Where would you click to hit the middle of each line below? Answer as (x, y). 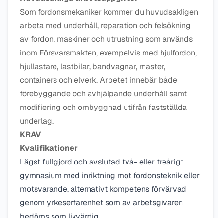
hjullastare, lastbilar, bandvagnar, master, (93, 66)
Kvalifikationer (49, 148)
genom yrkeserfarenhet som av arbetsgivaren (101, 203)
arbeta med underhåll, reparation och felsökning (105, 26)
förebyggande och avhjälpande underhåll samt (103, 94)
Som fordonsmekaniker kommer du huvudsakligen (109, 12)
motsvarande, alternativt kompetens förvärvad (103, 189)
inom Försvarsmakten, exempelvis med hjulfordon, (108, 53)
